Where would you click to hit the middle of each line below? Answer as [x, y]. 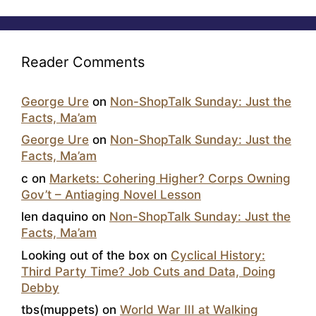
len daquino [55, 217]
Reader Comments [83, 62]
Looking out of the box [85, 255]
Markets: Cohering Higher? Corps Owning [170, 178]
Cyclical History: [218, 255]
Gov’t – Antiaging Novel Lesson [111, 194]
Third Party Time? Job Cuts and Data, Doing [148, 271]
